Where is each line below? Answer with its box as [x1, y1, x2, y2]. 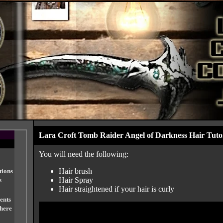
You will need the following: [39, 150, 128, 158]
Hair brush [59, 167, 92, 175]
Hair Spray [59, 176, 93, 184]
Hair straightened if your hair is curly [59, 185, 174, 193]
